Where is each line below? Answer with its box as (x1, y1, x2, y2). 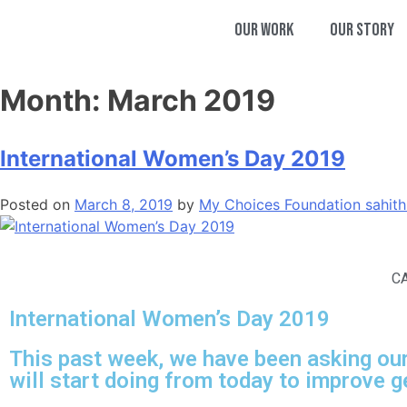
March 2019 (107, 83, 275, 119)
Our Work (234, 19, 294, 41)
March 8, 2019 (74, 194, 173, 213)
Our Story (330, 19, 395, 41)
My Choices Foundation (199, 194, 365, 213)
